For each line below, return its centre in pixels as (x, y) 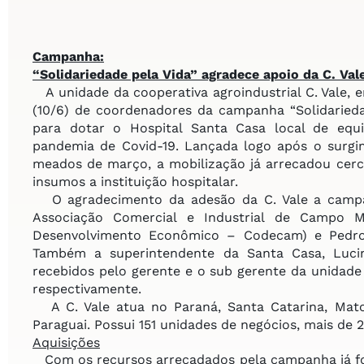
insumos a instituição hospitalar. (135, 181)
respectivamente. (87, 288)
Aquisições (66, 342)
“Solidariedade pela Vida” (117, 74)
